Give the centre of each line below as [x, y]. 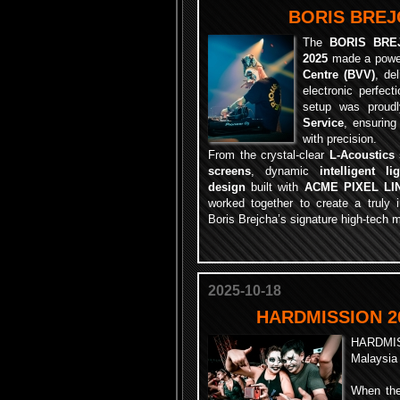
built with [275, 187]
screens [229, 171]
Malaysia [374, 358]
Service [323, 123]
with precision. [340, 139]
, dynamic [285, 171]
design [227, 187]
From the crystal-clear [269, 155]
